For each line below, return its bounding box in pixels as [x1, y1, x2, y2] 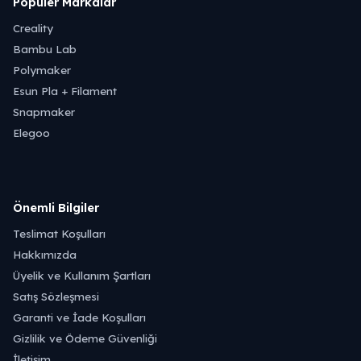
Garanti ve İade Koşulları [13, 310, 146, 324]
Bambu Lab [13, 42, 77, 56]
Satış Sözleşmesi [13, 289, 99, 303]
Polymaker [13, 63, 71, 77]
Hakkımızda [13, 247, 77, 261]
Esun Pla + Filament [13, 84, 117, 98]
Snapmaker [13, 105, 75, 118]
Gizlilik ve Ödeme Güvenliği [13, 331, 157, 345]
